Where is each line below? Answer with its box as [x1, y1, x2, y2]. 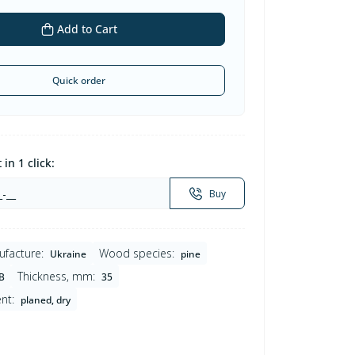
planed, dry [20, 293, 71, 307]
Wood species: [98, 246, 174, 261]
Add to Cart [56, 21, 117, 37]
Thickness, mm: [17, 269, 95, 284]
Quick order [52, 74, 106, 88]
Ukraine [49, 247, 86, 261]
